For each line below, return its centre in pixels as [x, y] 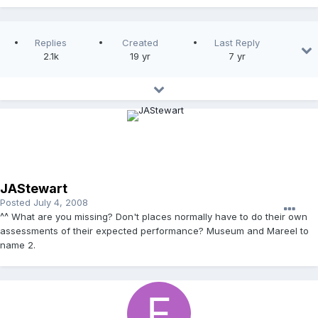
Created [140, 43]
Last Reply [237, 43]
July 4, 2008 [61, 203]
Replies [51, 43]
